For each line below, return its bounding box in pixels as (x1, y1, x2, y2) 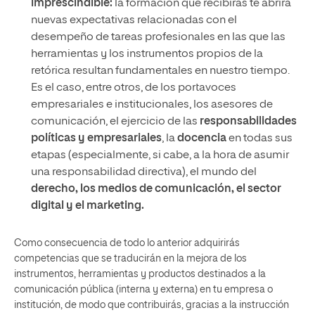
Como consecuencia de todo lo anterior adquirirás (14, 238, 240, 248)
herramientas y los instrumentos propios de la (31, 49, 263, 60)
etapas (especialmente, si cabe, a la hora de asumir (31, 150, 289, 161)
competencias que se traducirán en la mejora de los (14, 254, 247, 264)
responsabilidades (198, 116, 297, 127)
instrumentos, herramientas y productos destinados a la (14, 269, 266, 279)
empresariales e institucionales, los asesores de (31, 99, 273, 110)
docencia (177, 133, 226, 144)
